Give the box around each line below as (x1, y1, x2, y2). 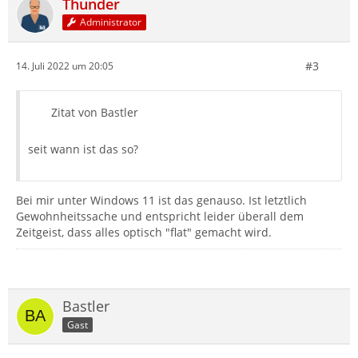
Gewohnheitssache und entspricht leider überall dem (16, 208, 304, 224)
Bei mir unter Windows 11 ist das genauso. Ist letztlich (16, 192, 307, 208)
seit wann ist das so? (28, 141, 138, 157)
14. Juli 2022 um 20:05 (16, 59, 113, 74)
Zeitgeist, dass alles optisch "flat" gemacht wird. (16, 224, 272, 240)
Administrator (80, 15, 142, 30)
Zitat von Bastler (51, 104, 138, 120)
